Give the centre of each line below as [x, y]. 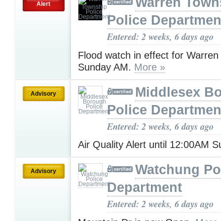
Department [145, 188]
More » [150, 67]
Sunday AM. [106, 67]
